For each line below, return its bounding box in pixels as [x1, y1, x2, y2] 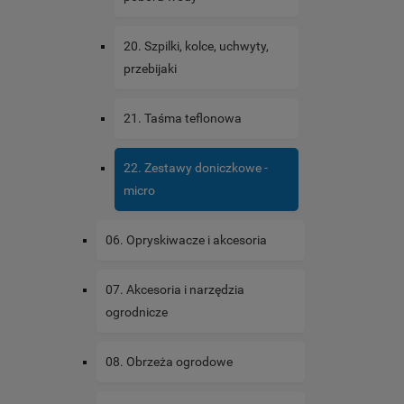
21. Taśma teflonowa [124, 111, 242, 126]
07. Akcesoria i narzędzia [106, 282, 244, 298]
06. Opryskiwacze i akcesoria [106, 233, 267, 248]
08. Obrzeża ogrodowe [106, 354, 233, 370]
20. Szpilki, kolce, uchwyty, [124, 39, 269, 54]
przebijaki [124, 61, 177, 77]
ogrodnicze [106, 305, 168, 320]
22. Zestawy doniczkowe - [124, 161, 268, 176]
